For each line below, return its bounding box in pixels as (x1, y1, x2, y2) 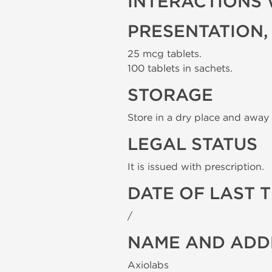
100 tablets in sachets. (127, 63, 233, 74)
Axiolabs (127, 259, 169, 271)
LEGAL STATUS (127, 134, 257, 155)
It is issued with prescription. (127, 161, 264, 172)
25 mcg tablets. (127, 48, 202, 59)
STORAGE (127, 85, 213, 106)
